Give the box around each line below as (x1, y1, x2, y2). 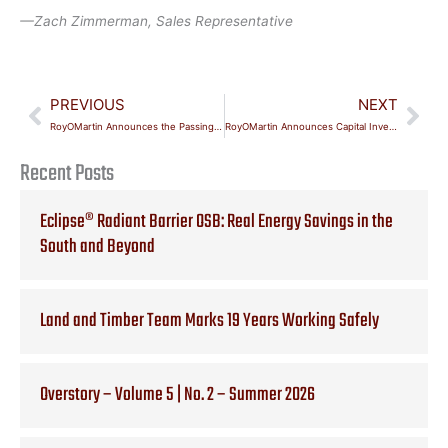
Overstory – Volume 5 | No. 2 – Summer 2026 (40, 379, 315, 410)
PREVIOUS (50, 94, 125, 114)
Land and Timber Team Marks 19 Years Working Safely (40, 305, 379, 336)
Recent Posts (20, 155, 114, 192)
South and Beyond (40, 231, 155, 262)
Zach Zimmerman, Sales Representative (34, 12, 293, 29)
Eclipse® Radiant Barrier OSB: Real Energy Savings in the (40, 206, 393, 237)
